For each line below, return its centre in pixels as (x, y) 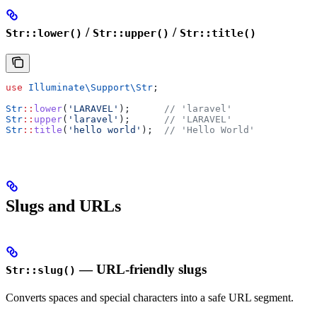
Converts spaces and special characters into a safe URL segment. (150, 297)
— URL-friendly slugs (141, 269)
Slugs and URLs (63, 206)
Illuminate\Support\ (79, 87)
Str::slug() (41, 270)
